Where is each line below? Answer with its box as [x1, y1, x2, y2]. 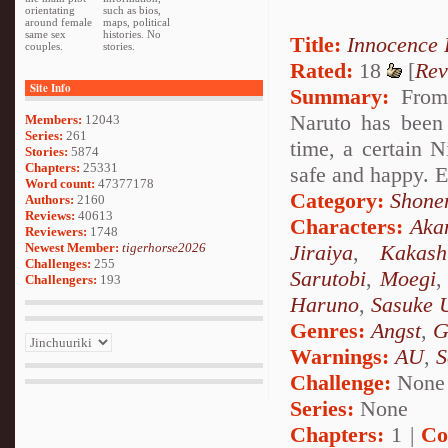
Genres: [290, 318, 371, 343]
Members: [25, 112, 85, 127]
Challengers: [25, 272, 100, 287]
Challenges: [25, 256, 94, 271]
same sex [25, 28, 66, 40]
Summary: [290, 84, 389, 109]
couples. [25, 40, 63, 52]
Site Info [30, 80, 71, 96]
